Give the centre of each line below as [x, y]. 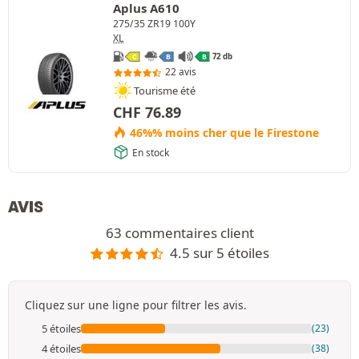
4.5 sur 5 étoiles [219, 253]
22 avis [181, 72]
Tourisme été [165, 90]
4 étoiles [61, 348]
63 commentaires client [179, 233]
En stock [151, 152]
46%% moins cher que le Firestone [222, 133]
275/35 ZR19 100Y [154, 24]
